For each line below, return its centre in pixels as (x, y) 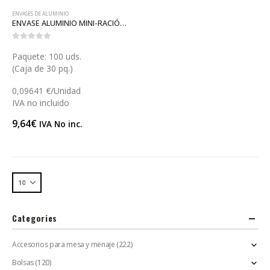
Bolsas (23, 262)
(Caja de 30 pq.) (42, 68)
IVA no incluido (41, 103)
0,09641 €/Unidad (46, 91)
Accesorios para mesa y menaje (64, 244)
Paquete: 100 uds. (47, 56)
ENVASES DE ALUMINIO (40, 14)
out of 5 (32, 46)
